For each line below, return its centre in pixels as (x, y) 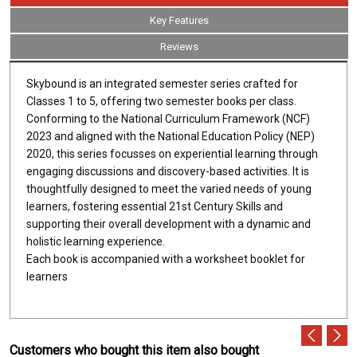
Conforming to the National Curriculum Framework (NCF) (168, 118)
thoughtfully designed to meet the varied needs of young (169, 188)
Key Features (179, 20)
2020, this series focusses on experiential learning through (172, 153)
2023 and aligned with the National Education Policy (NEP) (171, 136)
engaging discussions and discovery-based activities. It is (168, 171)
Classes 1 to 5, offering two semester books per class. (161, 101)
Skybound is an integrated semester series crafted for (162, 83)
